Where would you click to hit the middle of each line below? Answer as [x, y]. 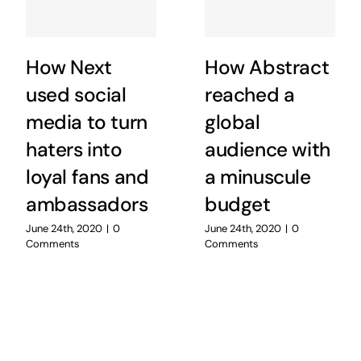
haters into [74, 149]
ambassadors [87, 204]
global [232, 122]
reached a [249, 95]
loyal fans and [87, 177]
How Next [68, 67]
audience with [267, 149]
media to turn [86, 122]
